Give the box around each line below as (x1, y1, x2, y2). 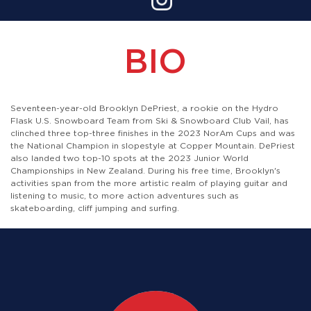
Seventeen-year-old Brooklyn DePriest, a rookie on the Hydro (10, 103, 278, 114)
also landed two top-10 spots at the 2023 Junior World (10, 153, 249, 164)
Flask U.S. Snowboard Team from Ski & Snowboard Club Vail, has (10, 115, 289, 126)
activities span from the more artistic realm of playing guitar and (10, 178, 287, 189)
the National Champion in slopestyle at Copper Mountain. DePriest (10, 140, 295, 151)
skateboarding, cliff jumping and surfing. (10, 203, 179, 214)
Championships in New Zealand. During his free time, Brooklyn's (10, 165, 280, 176)
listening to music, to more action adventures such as (10, 190, 239, 201)
